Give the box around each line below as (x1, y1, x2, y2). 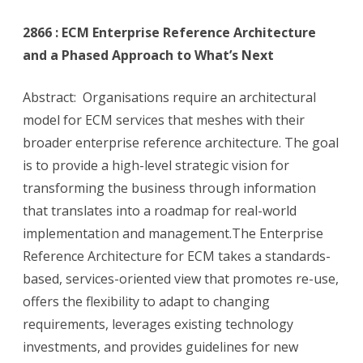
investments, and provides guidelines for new (23, 338, 298, 357)
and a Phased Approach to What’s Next (23, 46, 274, 65)
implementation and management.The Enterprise (23, 224, 323, 243)
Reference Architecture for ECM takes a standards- (23, 247, 331, 266)
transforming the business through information (23, 179, 316, 198)
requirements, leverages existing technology (23, 315, 293, 334)
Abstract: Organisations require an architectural (23, 88, 316, 107)
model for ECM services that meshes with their (23, 111, 305, 130)
